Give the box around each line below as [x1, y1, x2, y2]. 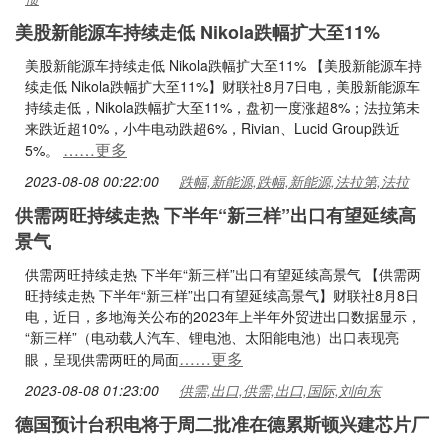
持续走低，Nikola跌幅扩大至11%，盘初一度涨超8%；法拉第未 [25, 97, 420, 117]
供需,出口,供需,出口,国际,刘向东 [179, 380, 381, 400]
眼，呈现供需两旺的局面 [25, 349, 179, 369]
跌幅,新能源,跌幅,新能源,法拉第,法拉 [179, 171, 409, 191]
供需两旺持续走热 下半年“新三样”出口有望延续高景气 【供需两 [25, 264, 421, 284]
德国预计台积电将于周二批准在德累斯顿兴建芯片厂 [15, 411, 429, 437]
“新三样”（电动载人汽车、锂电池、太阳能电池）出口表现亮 [25, 327, 399, 347]
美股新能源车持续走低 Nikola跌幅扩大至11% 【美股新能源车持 [25, 55, 422, 75]
